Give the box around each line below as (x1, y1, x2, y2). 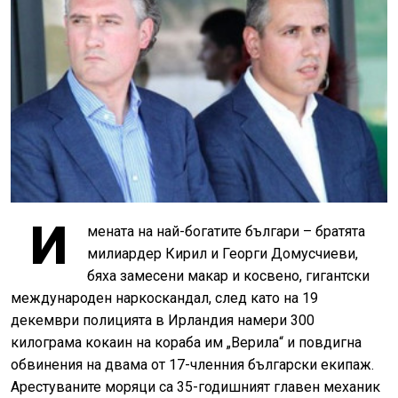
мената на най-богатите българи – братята (87, 222, 365, 240)
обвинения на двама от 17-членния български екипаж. (11, 355, 374, 373)
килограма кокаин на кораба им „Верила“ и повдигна (11, 333, 362, 351)
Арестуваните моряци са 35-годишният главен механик (11, 378, 380, 395)
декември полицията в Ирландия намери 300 (11, 311, 314, 329)
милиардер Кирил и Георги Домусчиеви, (87, 244, 358, 262)
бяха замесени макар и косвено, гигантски (87, 267, 370, 284)
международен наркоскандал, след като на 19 (11, 289, 318, 306)
